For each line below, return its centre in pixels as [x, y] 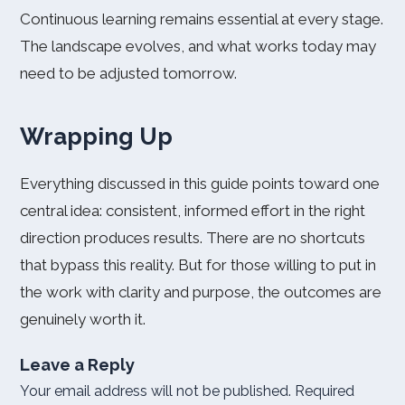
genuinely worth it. [83, 319]
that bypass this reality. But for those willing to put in [198, 265]
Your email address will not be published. [155, 391]
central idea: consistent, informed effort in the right [193, 211]
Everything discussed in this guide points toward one [200, 184]
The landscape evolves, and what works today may [198, 46]
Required [325, 391]
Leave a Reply [77, 364]
